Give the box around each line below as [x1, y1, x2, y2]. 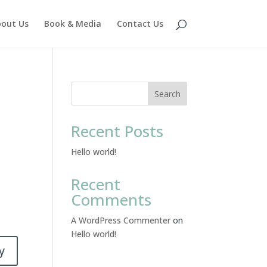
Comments [71, 189, 152, 210]
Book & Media [44, 18, 101, 29]
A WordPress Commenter [71, 215, 171, 226]
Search [154, 88, 181, 100]
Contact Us [116, 18, 163, 29]
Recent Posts [71, 120, 164, 142]
